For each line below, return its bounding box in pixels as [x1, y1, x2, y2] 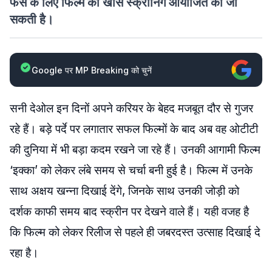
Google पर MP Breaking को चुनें [32, 64, 152, 75]
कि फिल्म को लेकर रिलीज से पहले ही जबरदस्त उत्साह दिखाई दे [10, 225, 260, 239]
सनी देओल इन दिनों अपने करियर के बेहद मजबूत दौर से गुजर [10, 101, 253, 115]
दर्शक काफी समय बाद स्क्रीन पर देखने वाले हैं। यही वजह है [10, 205, 249, 219]
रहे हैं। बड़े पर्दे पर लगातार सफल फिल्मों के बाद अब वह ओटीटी [10, 122, 258, 136]
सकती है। [10, 12, 53, 27]
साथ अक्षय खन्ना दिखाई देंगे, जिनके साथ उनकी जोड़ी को [10, 184, 239, 198]
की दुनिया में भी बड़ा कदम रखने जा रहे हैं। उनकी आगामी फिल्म [10, 143, 260, 157]
